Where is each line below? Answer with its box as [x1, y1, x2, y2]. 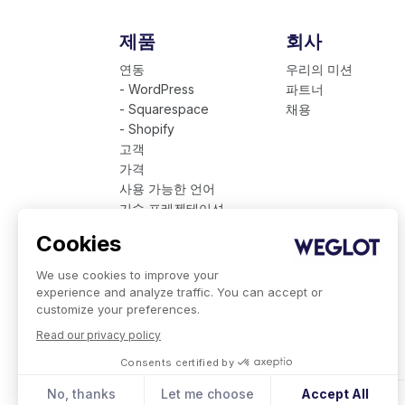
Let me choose [161, 386, 255, 401]
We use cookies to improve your [36, 267, 219, 282]
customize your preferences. [36, 301, 200, 316]
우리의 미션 [285, 61, 353, 77]
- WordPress [119, 81, 194, 97]
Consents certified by [120, 355, 234, 369]
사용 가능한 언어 [119, 181, 215, 196]
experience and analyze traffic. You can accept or [36, 284, 323, 299]
